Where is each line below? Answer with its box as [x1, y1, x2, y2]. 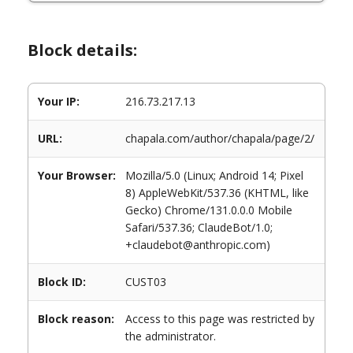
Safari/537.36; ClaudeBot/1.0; [125, 220, 273, 235]
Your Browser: [38, 168, 116, 183]
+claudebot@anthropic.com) [125, 237, 270, 252]
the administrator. [125, 329, 216, 344]
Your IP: [38, 94, 80, 109]
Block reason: [38, 311, 114, 326]
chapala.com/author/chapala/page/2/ [125, 131, 314, 146]
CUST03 [125, 274, 166, 289]
